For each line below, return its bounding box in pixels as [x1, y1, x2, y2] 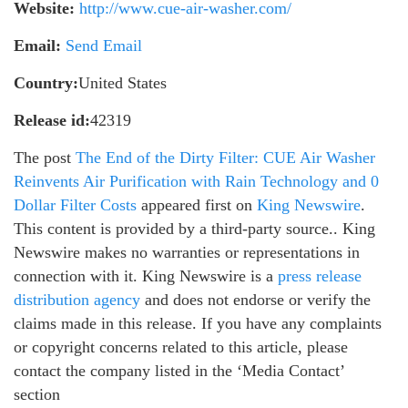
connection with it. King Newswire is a [14, 267, 278, 286]
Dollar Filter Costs [14, 196, 137, 215]
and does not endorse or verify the [140, 291, 371, 310]
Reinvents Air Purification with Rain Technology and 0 [14, 172, 379, 191]
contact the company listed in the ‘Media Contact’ [14, 362, 344, 381]
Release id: [14, 111, 90, 130]
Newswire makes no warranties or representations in [14, 243, 360, 262]
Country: [14, 74, 78, 93]
